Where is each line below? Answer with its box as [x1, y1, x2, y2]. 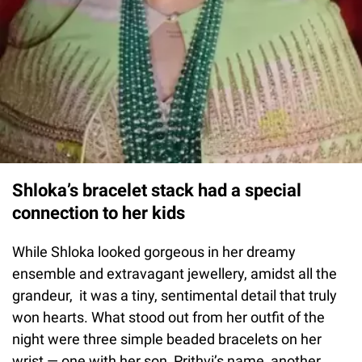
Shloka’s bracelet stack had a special [12, 179, 301, 200]
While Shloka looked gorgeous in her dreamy [12, 242, 296, 260]
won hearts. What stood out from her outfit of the [12, 308, 325, 326]
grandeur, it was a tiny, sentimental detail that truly [12, 286, 337, 304]
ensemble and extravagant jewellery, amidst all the [12, 264, 337, 282]
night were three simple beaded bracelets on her [12, 330, 322, 347]
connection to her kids [12, 202, 185, 223]
